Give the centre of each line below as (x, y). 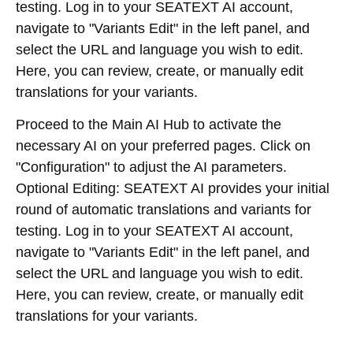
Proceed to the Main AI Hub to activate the (149, 124)
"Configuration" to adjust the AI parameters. (151, 167)
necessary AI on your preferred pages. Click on (163, 145)
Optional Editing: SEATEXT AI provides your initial (173, 188)
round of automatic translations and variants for (163, 209)
